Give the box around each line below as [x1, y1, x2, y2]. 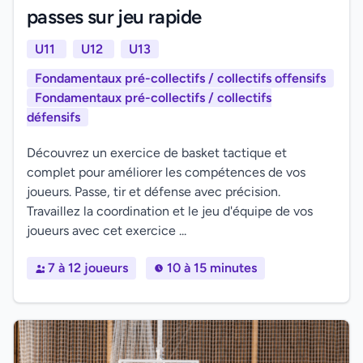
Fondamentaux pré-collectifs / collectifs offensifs [35, 70, 326, 86]
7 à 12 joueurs [48, 260, 128, 275]
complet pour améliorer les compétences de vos [27, 164, 305, 180]
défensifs [27, 109, 80, 125]
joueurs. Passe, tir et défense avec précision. [27, 184, 280, 199]
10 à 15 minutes [167, 260, 257, 275]
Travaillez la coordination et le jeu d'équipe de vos [27, 203, 313, 219]
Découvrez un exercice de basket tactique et [27, 145, 287, 160]
